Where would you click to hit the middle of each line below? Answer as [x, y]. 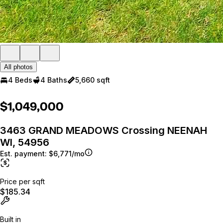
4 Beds [20, 80]
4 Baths [54, 80]
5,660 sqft [93, 80]
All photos [18, 67]
